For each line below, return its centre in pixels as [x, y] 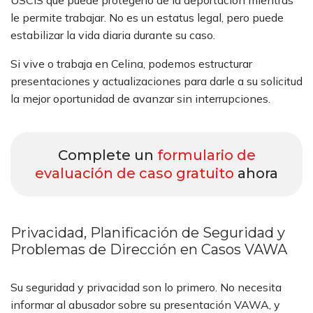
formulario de [206, 155]
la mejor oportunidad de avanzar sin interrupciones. [140, 99]
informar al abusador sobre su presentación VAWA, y [145, 305]
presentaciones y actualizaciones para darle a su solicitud [156, 81]
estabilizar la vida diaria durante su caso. [113, 35]
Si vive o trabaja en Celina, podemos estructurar [131, 64]
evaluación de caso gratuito [134, 173]
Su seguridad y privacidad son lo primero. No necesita [146, 287]
